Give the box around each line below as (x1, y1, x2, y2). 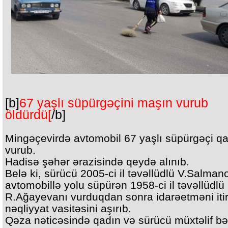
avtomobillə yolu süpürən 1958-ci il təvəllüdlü (5, 179, 224, 191)
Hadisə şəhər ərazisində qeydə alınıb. (5, 156, 189, 167)
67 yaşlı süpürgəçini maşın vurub (19, 96, 208, 110)
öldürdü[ (5, 108, 51, 122)
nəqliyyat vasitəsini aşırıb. (5, 203, 131, 214)
